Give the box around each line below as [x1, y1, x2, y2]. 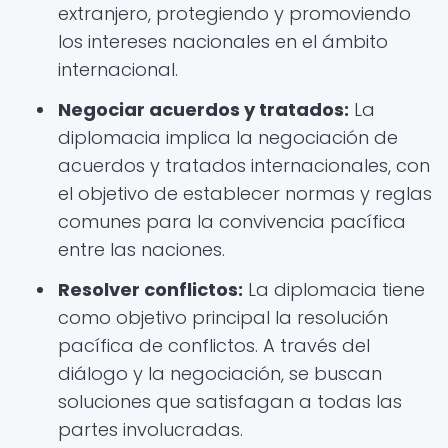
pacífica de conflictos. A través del [58, 333, 370, 358]
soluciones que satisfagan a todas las [58, 389, 402, 414]
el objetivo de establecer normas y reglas [58, 181, 432, 206]
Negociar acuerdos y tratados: [58, 97, 349, 122]
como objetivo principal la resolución [58, 305, 388, 330]
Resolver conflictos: [58, 277, 243, 302]
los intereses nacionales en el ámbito [58, 29, 388, 54]
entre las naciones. [58, 237, 225, 262]
